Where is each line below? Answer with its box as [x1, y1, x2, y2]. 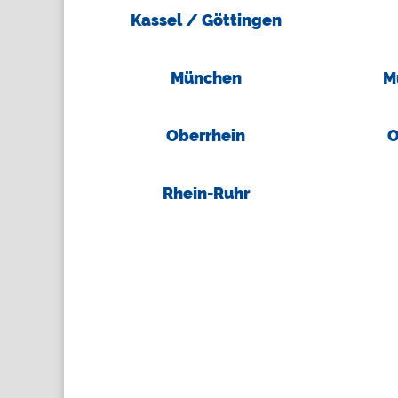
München [170, 68, 242, 87]
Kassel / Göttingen [130, 10, 282, 29]
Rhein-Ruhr [162, 184, 250, 203]
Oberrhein [166, 126, 246, 146]
